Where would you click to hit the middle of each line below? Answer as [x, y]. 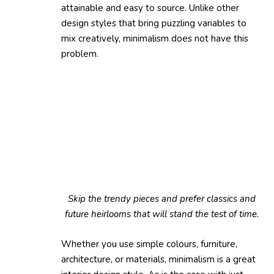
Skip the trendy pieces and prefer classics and [161, 198]
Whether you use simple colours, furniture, [149, 244]
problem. [80, 54]
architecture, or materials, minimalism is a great [158, 259]
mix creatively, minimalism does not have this [155, 38]
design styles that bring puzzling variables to [154, 23]
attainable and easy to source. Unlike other [150, 8]
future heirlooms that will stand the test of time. [161, 214]
